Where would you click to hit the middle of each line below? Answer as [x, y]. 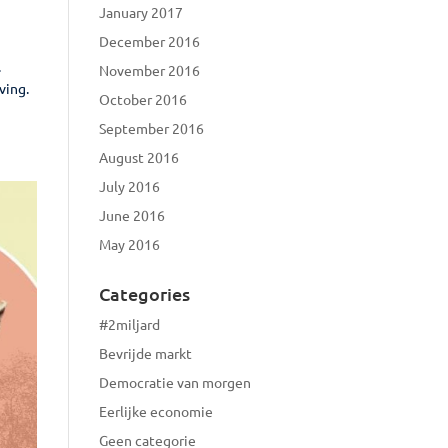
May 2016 [129, 243]
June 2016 [131, 214]
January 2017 [140, 11]
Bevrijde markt [145, 352]
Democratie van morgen [174, 381]
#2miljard [129, 323]
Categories [144, 293]
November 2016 [149, 69]
